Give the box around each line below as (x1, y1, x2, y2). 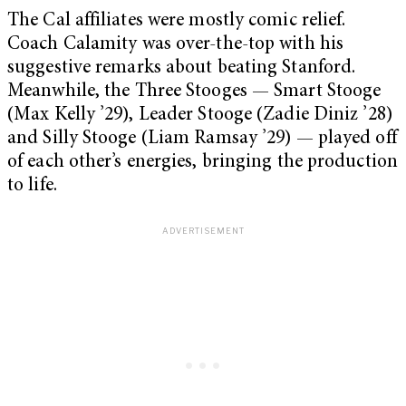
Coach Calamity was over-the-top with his (7, 35, 344, 55)
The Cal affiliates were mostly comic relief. (7, 12, 346, 32)
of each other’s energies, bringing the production (7, 153, 398, 173)
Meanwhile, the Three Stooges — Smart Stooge (7, 82, 382, 102)
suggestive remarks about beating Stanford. (7, 59, 356, 79)
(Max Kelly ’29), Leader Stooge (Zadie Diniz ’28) (7, 106, 392, 126)
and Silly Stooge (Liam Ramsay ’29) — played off (7, 130, 397, 150)
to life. (7, 177, 62, 197)
